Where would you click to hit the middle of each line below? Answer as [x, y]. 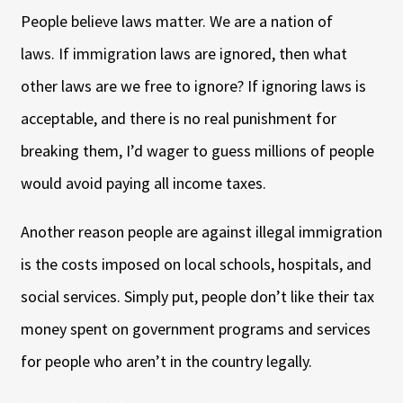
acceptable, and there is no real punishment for [178, 118]
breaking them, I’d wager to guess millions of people [197, 150]
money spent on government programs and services [195, 328]
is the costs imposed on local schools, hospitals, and [196, 264]
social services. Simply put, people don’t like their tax [197, 296]
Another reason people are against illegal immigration [201, 231]
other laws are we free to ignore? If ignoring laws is [193, 85]
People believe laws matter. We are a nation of [176, 21]
